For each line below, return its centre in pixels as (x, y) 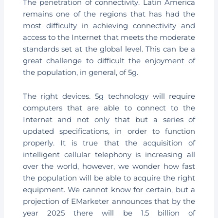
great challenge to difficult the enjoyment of (109, 61)
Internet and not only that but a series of (109, 120)
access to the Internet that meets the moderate (109, 37)
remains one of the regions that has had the (109, 14)
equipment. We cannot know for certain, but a (109, 190)
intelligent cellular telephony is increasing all (109, 155)
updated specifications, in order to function (109, 132)
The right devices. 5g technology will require (109, 97)
